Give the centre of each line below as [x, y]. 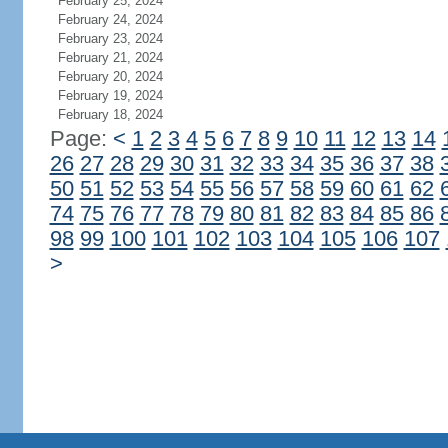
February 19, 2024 [110, 95]
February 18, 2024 [110, 114]
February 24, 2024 [110, 19]
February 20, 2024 [110, 76]
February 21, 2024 [110, 57]
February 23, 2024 [110, 38]
